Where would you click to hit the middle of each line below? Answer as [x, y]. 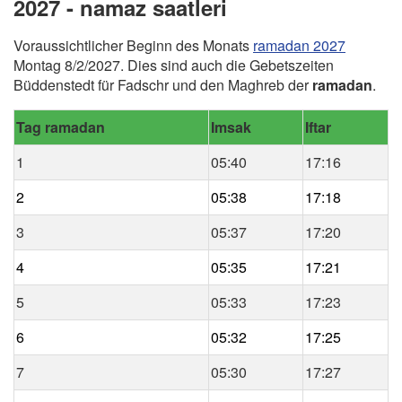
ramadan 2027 [299, 46]
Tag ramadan [61, 127]
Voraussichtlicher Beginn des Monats [133, 46]
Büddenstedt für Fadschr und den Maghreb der [163, 85]
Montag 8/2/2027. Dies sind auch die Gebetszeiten [174, 66]
